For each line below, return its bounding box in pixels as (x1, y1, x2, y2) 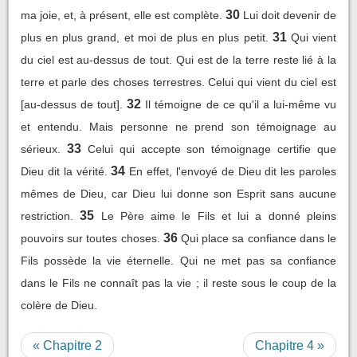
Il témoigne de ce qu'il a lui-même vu (145, 98, 337, 111)
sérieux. (21, 143, 61, 155)
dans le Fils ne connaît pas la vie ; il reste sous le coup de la (21, 277, 336, 289)
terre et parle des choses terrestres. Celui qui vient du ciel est (21, 76, 336, 88)
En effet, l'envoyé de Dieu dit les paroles (129, 165, 337, 178)
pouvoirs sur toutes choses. (21, 232, 160, 245)
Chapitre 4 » (255, 339, 324, 352)
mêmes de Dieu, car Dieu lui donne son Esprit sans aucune (21, 187, 336, 200)
